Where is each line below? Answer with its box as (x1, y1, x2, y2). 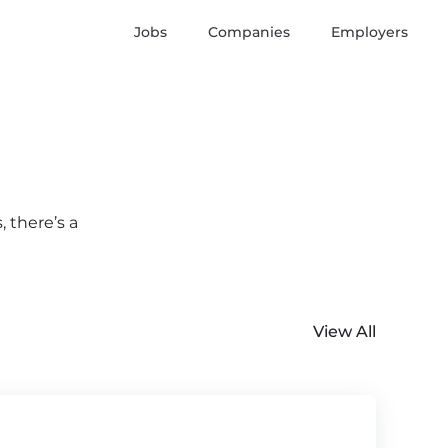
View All (313, 322, 376, 341)
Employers (331, 23, 408, 41)
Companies (208, 23, 290, 41)
